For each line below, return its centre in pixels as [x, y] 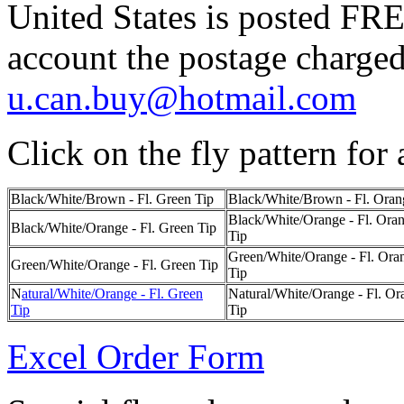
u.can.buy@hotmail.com [182, 98]
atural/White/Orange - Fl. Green [112, 294]
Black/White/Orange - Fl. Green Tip [114, 228]
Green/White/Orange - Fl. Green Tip [115, 265]
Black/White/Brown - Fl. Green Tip [112, 199]
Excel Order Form [136, 357]
